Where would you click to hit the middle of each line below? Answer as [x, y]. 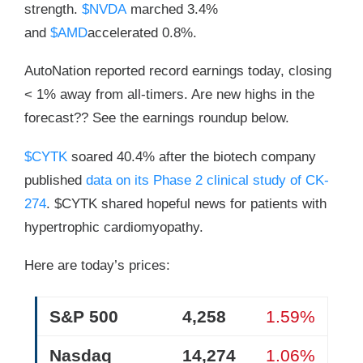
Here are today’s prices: [99, 266]
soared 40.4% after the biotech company [192, 156]
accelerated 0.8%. [142, 33]
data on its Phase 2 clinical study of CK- [207, 180]
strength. [53, 10]
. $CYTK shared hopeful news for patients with [186, 203]
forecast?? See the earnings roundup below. [159, 118]
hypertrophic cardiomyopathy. [116, 227]
